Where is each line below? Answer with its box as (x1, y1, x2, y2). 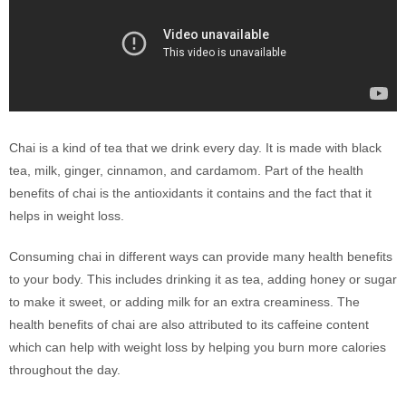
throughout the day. (9, 362, 121, 377)
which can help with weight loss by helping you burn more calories (9, 340, 386, 354)
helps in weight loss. (9, 208, 124, 223)
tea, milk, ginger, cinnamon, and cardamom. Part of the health (9, 163, 363, 178)
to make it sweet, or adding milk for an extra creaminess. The (9, 295, 360, 309)
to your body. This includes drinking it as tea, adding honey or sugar (9, 272, 397, 286)
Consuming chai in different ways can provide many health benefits (9, 249, 392, 264)
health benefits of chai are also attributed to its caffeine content (9, 317, 369, 332)
